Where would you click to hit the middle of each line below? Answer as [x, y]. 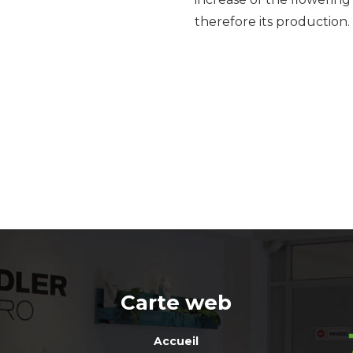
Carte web [176, 303]
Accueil [176, 342]
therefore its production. [272, 22]
